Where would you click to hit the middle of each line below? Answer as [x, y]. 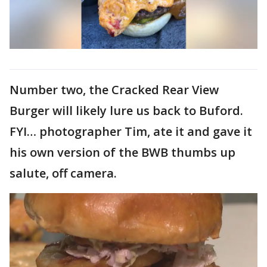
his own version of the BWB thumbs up [122, 152]
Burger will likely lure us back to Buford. [126, 110]
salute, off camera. [63, 173]
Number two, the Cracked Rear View [114, 89]
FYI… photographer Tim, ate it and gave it [131, 131]
